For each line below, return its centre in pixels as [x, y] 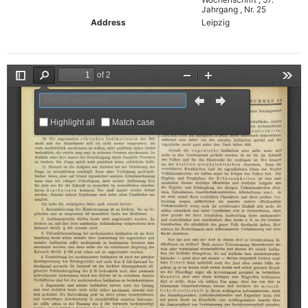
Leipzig [215, 22]
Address [108, 22]
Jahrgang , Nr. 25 [233, 9]
